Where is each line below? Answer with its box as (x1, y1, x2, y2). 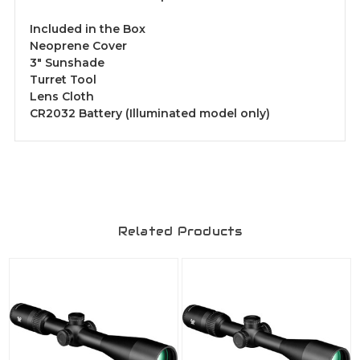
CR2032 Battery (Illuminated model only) (30, 106, 270, 121)
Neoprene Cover (30, 39, 127, 54)
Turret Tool (30, 72, 96, 88)
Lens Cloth (30, 89, 94, 104)
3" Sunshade (30, 55, 104, 71)
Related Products (117, 224, 243, 239)
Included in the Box (30, 22, 145, 37)
